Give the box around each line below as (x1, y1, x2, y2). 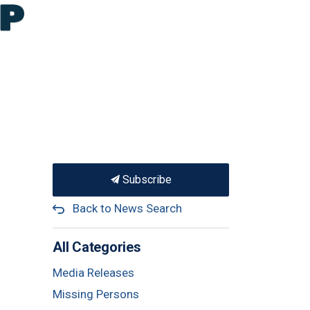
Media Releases (53, 265, 134, 280)
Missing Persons (53, 286, 139, 301)
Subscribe (119, 172, 172, 186)
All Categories (53, 238, 141, 255)
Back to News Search (73, 201, 182, 215)
